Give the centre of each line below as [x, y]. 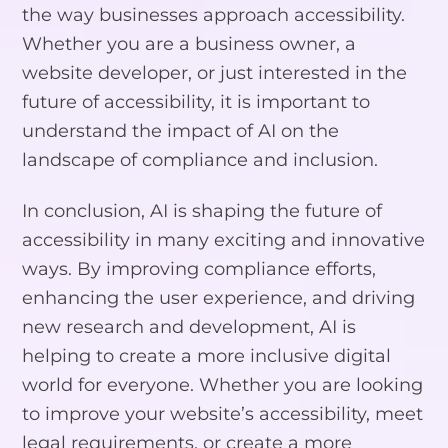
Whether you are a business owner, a [189, 43]
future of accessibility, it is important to [196, 101]
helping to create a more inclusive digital [207, 356]
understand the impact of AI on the [181, 130]
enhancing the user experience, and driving [219, 298]
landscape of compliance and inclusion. [200, 159]
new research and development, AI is [189, 327]
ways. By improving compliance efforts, [199, 269]
